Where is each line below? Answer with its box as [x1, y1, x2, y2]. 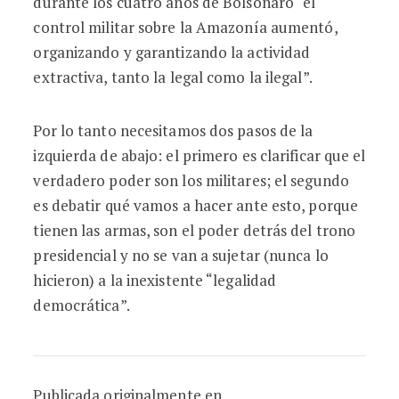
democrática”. [33, 295, 130, 315]
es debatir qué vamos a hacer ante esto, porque [33, 195, 359, 216]
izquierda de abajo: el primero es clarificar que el [33, 145, 366, 166]
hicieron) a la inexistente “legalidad [33, 270, 277, 290]
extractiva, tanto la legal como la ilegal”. [33, 67, 313, 87]
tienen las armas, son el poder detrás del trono [33, 220, 356, 240]
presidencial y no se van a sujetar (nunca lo [33, 245, 329, 265]
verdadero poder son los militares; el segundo [33, 170, 349, 191]
